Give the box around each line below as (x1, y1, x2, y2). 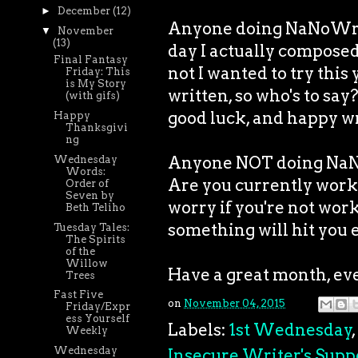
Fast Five (54, 288, 104, 301)
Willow (66, 257, 109, 269)
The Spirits (66, 233, 126, 245)
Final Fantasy (54, 54, 129, 66)
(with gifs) (66, 89, 121, 102)
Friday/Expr (66, 300, 131, 313)
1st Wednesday (229, 319, 352, 340)
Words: (66, 165, 106, 177)
